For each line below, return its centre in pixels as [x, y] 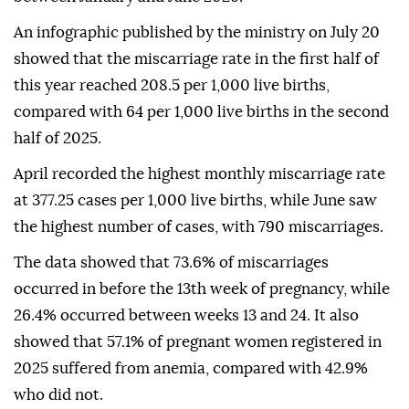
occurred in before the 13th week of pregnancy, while [202, 289]
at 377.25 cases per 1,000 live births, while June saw [195, 201]
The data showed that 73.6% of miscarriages [171, 263]
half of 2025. [58, 139]
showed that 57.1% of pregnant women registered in [198, 342]
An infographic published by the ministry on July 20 [197, 33]
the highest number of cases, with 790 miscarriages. [199, 227]
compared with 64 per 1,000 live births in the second [201, 112]
